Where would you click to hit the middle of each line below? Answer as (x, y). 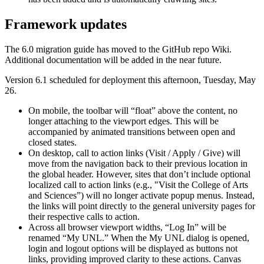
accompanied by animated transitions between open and (132, 131)
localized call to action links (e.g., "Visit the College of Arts (138, 184)
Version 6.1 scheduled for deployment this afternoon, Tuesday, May (130, 80)
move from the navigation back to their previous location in (138, 163)
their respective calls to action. (84, 216)
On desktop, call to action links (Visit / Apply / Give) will (134, 153)
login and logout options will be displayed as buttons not (133, 248)
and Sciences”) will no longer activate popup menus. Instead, (141, 195)
